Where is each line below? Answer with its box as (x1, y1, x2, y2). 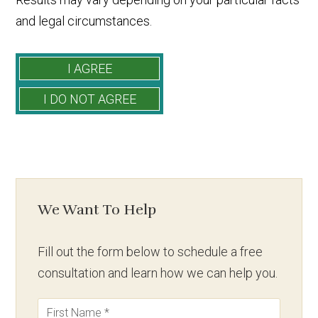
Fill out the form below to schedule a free (38, 243, 263, 259)
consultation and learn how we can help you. (38, 265, 278, 280)
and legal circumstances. (16, 13, 153, 28)
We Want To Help (38, 200, 157, 219)
